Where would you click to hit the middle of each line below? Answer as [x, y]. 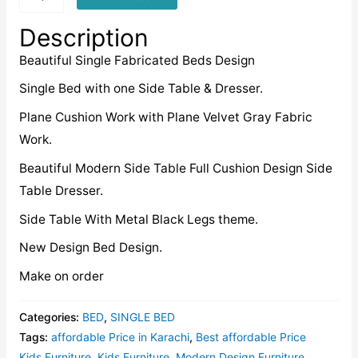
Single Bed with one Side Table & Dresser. [141, 89]
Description [84, 37]
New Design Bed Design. [90, 248]
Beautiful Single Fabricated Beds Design [137, 60]
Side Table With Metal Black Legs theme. [138, 219]
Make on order [61, 276]
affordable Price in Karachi [120, 336]
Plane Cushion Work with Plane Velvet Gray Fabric [165, 117]
